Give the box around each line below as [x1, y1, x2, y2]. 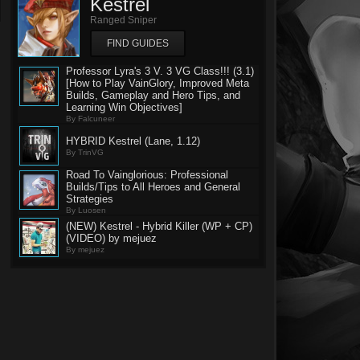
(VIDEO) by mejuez [66, 232, 157, 244]
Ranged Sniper [90, 14, 157, 26]
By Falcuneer [66, 114, 115, 123]
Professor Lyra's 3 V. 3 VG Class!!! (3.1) [66, 65, 254, 77]
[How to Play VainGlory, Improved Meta [66, 77, 249, 89]
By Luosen [66, 206, 106, 215]
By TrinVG [66, 148, 104, 157]
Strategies [66, 193, 113, 205]
